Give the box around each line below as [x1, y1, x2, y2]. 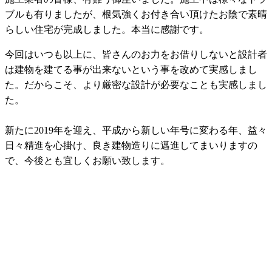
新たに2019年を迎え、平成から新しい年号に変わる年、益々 [5, 125, 267, 136]
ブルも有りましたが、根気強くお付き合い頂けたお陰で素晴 [5, 9, 267, 20]
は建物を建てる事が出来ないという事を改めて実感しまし [5, 64, 257, 75]
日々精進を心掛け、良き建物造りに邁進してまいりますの [5, 140, 257, 151]
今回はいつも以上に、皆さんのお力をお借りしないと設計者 [5, 49, 267, 60]
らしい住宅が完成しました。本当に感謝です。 [5, 24, 209, 35]
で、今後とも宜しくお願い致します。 [5, 155, 170, 166]
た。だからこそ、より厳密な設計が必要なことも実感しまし [5, 80, 267, 90]
